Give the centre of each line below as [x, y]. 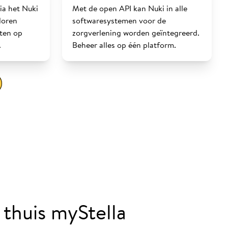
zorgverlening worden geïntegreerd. [136, 33]
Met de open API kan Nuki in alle [130, 8]
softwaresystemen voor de [119, 20]
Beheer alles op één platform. [124, 45]
